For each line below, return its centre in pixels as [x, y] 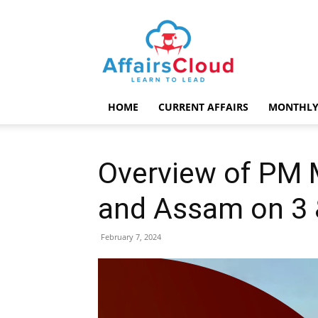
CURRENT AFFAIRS [203, 107]
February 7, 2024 [131, 237]
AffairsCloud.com [209, 27]
